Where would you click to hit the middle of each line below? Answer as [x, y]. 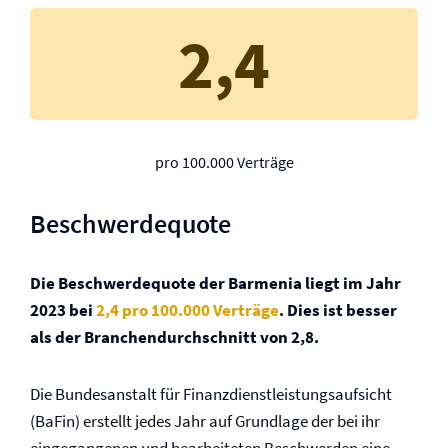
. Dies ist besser [338, 310]
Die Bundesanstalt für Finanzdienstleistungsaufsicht [211, 394]
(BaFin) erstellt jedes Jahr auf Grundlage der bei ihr [205, 421]
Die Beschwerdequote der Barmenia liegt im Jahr [215, 283]
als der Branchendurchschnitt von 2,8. [174, 337]
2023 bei [63, 310]
